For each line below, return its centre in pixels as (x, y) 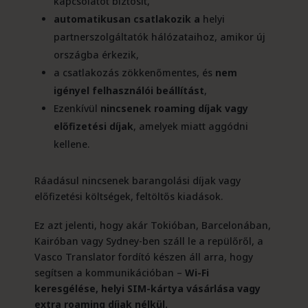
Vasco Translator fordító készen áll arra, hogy (143, 257)
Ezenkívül (77, 108)
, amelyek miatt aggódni (190, 126)
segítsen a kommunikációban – (109, 273)
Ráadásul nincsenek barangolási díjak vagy (137, 180)
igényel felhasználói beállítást (129, 90)
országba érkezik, (96, 55)
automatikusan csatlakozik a (126, 19)
